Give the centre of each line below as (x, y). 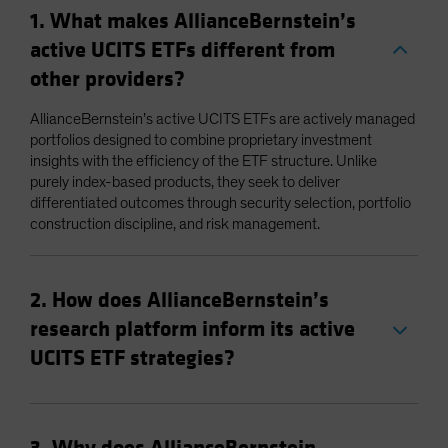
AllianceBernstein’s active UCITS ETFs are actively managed (222, 119)
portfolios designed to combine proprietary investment (201, 140)
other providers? (107, 79)
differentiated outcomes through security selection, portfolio (220, 203)
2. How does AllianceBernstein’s (179, 300)
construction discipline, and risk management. (175, 224)
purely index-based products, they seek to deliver (185, 182)
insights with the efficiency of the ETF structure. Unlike (203, 161)
